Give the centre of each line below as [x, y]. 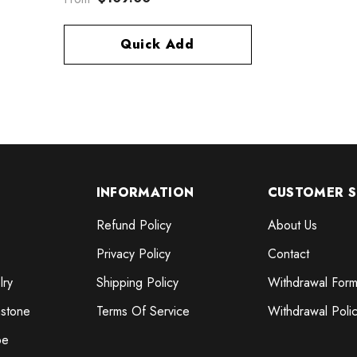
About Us [292, 226]
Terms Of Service [143, 312]
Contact [288, 254]
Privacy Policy [133, 254]
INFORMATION [145, 193]
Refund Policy [133, 226]
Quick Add [157, 45]
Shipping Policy [137, 283]
